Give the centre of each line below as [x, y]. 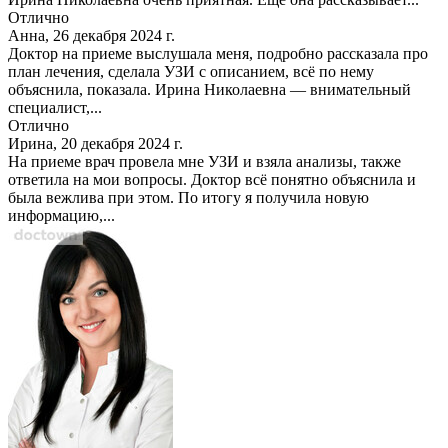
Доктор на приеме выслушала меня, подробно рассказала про [218, 53]
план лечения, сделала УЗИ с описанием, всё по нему [191, 71]
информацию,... [61, 215]
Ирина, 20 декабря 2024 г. [95, 143]
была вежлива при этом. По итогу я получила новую [188, 197]
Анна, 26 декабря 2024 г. [91, 35]
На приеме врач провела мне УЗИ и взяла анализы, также [204, 161]
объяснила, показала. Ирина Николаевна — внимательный [209, 89]
